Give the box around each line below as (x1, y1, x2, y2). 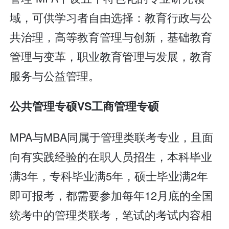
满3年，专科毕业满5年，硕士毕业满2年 (10, 167, 209, 184)
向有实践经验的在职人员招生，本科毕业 (10, 148, 213, 164)
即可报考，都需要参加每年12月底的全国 (10, 187, 214, 203)
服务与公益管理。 (10, 67, 100, 83)
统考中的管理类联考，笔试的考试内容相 (10, 206, 213, 222)
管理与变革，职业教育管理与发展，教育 (10, 48, 213, 64)
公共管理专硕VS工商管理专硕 (10, 98, 159, 114)
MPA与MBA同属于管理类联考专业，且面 (10, 128, 214, 145)
